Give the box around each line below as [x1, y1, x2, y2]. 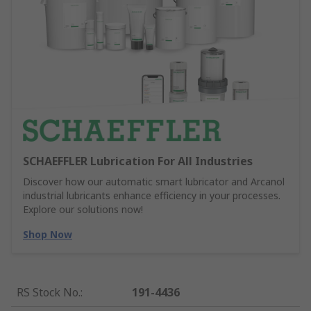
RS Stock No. [17, 285, 81, 301]
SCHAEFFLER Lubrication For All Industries [23, 153, 253, 169]
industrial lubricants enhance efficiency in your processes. [23, 189, 280, 203]
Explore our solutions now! [23, 203, 143, 217]
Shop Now [23, 228, 72, 242]
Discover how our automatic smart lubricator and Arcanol [23, 175, 285, 189]
